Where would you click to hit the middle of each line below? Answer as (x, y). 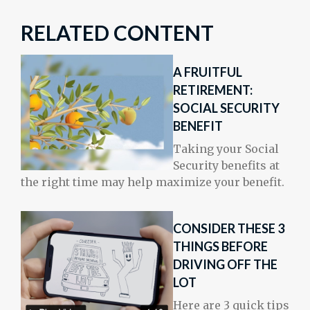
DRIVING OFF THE (225, 264)
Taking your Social (226, 149)
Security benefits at (226, 165)
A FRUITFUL (208, 72)
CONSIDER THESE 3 (229, 228)
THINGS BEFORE (220, 246)
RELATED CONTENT (117, 33)
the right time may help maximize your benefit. (153, 182)
